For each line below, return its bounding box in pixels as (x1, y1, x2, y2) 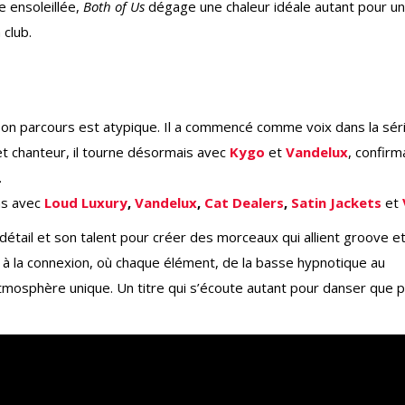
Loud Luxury (44, 193, 127, 212)
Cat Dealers (204, 193, 284, 212)
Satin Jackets (291, 193, 381, 212)
